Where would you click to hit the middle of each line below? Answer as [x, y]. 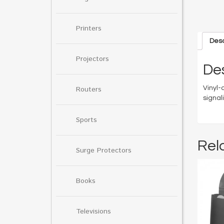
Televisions [93, 211]
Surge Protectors [104, 150]
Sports [86, 120]
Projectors [92, 59]
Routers [89, 89]
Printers [89, 28]
